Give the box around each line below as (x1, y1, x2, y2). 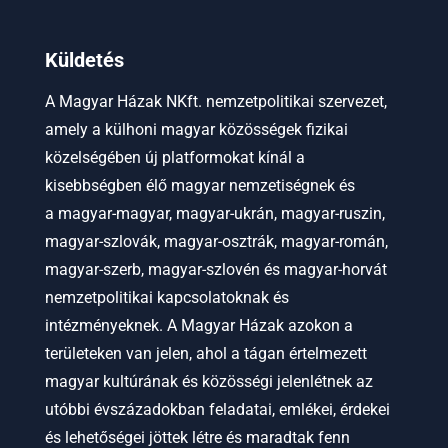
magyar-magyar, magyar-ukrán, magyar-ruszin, (53, 204, 385, 223)
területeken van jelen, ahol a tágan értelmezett (44, 344, 367, 363)
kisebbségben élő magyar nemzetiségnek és (44, 176, 355, 195)
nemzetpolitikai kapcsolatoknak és (44, 288, 289, 307)
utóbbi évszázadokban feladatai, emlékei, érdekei (44, 400, 390, 419)
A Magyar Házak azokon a (162, 316, 353, 335)
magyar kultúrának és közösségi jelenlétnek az (44, 372, 373, 391)
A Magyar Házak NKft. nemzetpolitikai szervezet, (44, 92, 387, 111)
